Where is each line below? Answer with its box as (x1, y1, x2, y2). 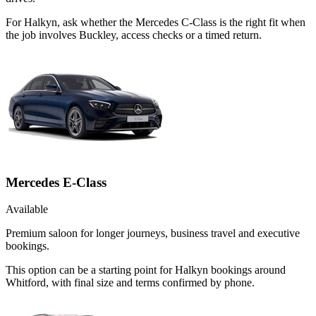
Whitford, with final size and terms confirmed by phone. (6, 276, 255, 289)
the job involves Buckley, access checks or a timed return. (6, 28, 262, 41)
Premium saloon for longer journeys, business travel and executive (6, 227, 300, 240)
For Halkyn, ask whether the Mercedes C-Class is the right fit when (6, 16, 305, 28)
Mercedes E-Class (6, 174, 107, 190)
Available (6, 203, 48, 216)
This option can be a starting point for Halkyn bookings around (6, 264, 286, 276)
